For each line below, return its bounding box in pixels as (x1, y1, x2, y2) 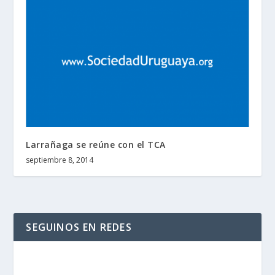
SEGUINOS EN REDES (26, 220, 132, 234)
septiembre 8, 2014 (26, 154, 94, 165)
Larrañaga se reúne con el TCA (26, 138, 166, 150)
